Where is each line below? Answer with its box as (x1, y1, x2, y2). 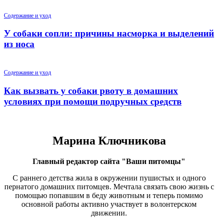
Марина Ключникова (52, 134, 166, 147)
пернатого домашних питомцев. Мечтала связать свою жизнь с (4, 182, 214, 191)
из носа (4, 39, 35, 50)
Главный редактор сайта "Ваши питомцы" (33, 157, 185, 166)
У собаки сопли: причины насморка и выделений (4, 28, 214, 39)
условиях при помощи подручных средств (4, 96, 182, 107)
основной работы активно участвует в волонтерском (21, 200, 197, 209)
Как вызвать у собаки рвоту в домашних (4, 85, 178, 96)
